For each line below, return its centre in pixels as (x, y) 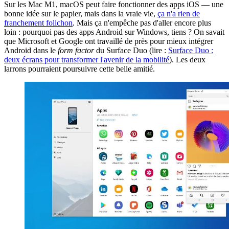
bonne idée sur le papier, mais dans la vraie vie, (81, 13)
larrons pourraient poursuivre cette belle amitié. (79, 68)
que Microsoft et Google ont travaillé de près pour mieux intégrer (109, 41)
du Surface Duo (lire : (131, 50)
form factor (76, 50)
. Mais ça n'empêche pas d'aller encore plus (142, 22)
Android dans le (31, 50)
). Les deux (187, 59)
